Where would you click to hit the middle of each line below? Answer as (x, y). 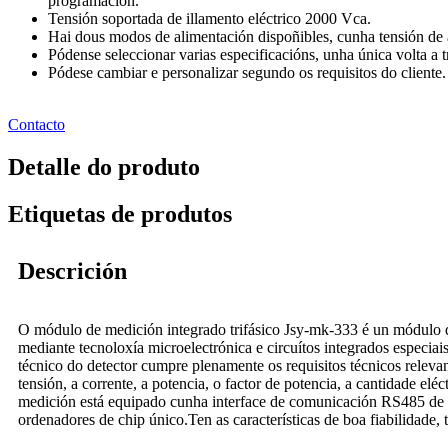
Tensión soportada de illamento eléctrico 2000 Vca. (209, 19)
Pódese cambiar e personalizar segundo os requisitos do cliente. (247, 73)
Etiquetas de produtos (120, 214)
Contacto (36, 125)
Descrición (72, 270)
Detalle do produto (104, 167)
